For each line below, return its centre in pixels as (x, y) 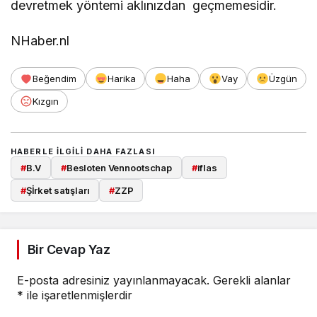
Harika (122, 78)
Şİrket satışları (58, 191)
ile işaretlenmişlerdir (78, 295)
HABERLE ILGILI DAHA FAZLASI (83, 151)
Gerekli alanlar (252, 281)
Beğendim (54, 78)
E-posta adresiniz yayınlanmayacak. (113, 281)
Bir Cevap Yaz (69, 250)
